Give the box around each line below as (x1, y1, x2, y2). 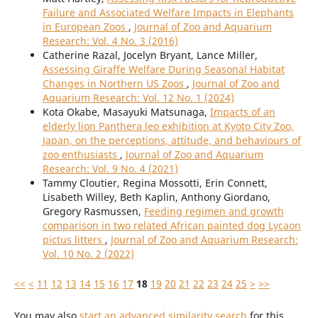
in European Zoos (42, 20, 128, 34)
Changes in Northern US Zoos (42, 77, 187, 91)
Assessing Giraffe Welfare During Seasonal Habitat (42, 62, 285, 77)
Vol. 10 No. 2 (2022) (42, 247, 134, 261)
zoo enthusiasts (42, 148, 120, 162)
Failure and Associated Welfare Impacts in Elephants (42, 6, 294, 20)
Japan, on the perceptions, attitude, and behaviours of (42, 133, 301, 148)
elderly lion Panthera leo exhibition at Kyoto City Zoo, (42, 119, 294, 133)
